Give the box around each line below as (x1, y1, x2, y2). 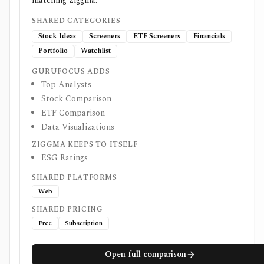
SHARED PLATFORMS (32, 172, 117, 183)
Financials (193, 31, 225, 42)
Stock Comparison (41, 93, 111, 105)
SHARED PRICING (32, 204, 103, 215)
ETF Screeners (133, 31, 180, 42)
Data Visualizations (41, 121, 114, 133)
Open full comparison (104, 248, 186, 260)
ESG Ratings (41, 151, 88, 164)
